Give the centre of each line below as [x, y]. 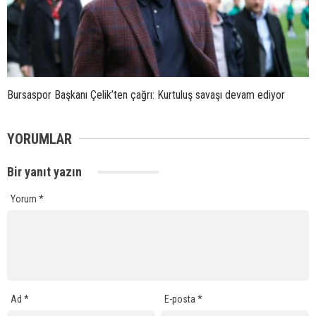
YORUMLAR [39, 139]
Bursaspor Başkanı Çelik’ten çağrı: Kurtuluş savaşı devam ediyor [146, 95]
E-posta [181, 299]
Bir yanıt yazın [46, 171]
